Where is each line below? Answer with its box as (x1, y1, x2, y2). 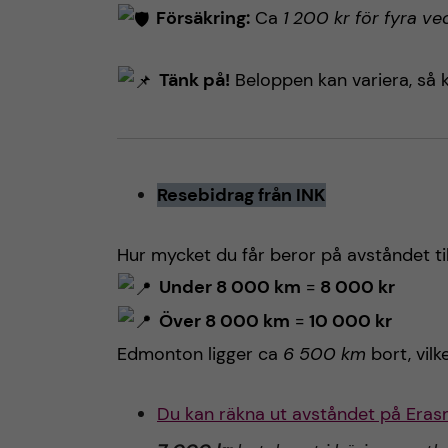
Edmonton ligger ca (117, 342, 283, 367)
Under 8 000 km (158, 274, 301, 299)
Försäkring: (155, 6, 250, 31)
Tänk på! (158, 68, 230, 93)
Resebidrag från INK (157, 182, 326, 207)
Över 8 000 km (158, 308, 290, 333)
